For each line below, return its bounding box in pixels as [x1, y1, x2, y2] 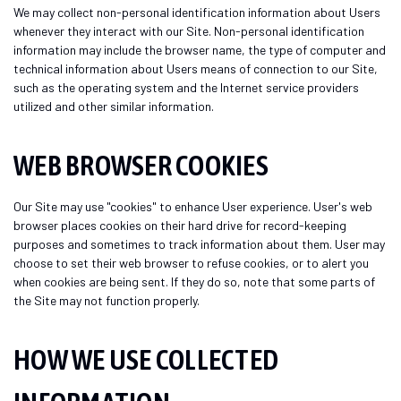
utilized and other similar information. [13, 98, 214, 114]
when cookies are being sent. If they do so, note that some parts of [13, 273, 375, 289]
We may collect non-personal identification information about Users [13, 4, 380, 20]
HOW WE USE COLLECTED [13, 342, 278, 376]
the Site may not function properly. [13, 292, 200, 308]
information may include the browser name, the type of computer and [13, 41, 386, 57]
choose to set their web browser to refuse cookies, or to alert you [13, 254, 369, 270]
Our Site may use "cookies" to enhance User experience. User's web [13, 198, 372, 214]
